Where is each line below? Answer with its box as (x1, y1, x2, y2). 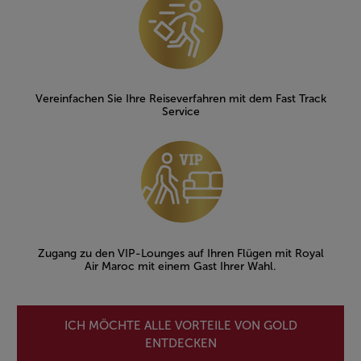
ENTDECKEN (144, 335, 217, 351)
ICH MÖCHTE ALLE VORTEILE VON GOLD (64, 317, 297, 333)
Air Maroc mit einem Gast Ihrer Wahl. (85, 259, 276, 274)
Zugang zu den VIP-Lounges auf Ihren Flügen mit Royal (37, 247, 324, 261)
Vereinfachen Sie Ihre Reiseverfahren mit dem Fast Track (35, 92, 326, 106)
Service (161, 105, 200, 119)
